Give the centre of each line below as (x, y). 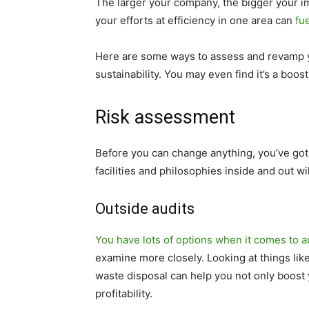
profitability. (124, 293)
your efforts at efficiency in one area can (195, 20)
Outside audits (145, 209)
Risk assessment (165, 117)
